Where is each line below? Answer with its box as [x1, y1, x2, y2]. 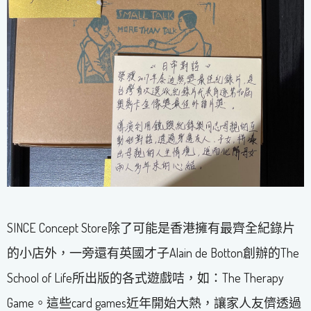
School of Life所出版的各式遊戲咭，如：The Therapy [7, 270, 284, 286]
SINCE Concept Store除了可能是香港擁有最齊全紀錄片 [7, 220, 295, 236]
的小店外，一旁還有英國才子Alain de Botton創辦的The [7, 245, 299, 261]
